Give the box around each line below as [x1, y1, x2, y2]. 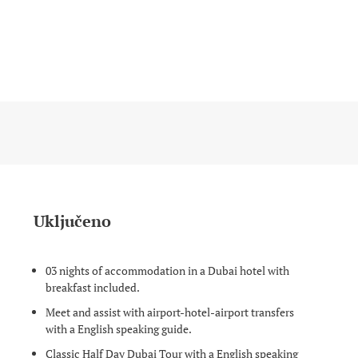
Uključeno [33, 210, 111, 232]
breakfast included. [45, 280, 140, 295]
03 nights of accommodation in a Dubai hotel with [45, 263, 289, 278]
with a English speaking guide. [45, 321, 192, 336]
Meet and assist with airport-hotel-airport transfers [45, 304, 294, 320]
